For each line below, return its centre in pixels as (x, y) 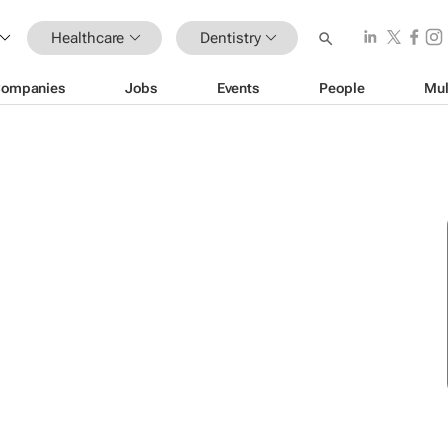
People (342, 87)
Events (238, 87)
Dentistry (230, 37)
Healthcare (88, 37)
